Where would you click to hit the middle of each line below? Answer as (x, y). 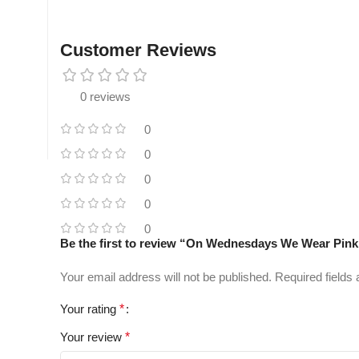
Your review (93, 337)
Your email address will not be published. (166, 277)
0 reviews (105, 97)
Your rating (90, 309)
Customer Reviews (138, 50)
